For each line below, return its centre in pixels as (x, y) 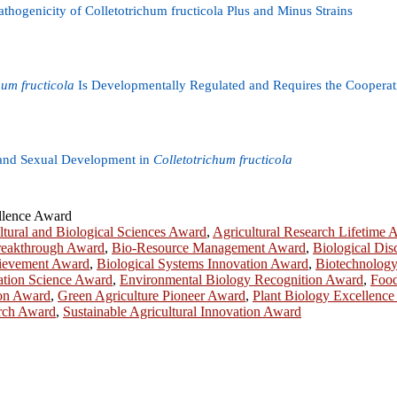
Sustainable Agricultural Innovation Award (182, 311)
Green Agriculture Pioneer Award (152, 295)
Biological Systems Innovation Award (202, 263)
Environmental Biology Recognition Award (241, 279)
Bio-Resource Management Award (209, 247)
